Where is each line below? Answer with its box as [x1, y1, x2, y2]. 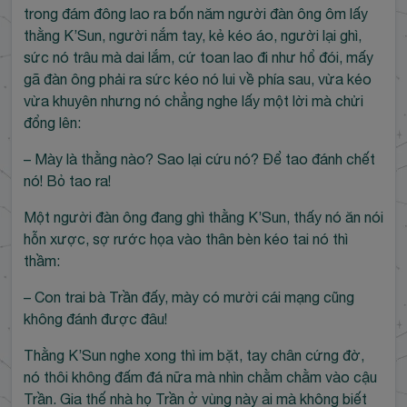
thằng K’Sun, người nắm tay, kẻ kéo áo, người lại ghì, [23, 26, 362, 44]
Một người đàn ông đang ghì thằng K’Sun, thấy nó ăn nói [23, 208, 383, 225]
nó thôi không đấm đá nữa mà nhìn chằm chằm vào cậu [23, 368, 377, 385]
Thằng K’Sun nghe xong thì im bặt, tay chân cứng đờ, [23, 346, 364, 363]
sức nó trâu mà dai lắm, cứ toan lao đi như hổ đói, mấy [23, 48, 373, 65]
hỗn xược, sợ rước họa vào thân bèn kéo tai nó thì [23, 230, 348, 247]
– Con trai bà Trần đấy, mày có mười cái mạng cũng [23, 288, 354, 305]
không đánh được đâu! [23, 310, 167, 327]
